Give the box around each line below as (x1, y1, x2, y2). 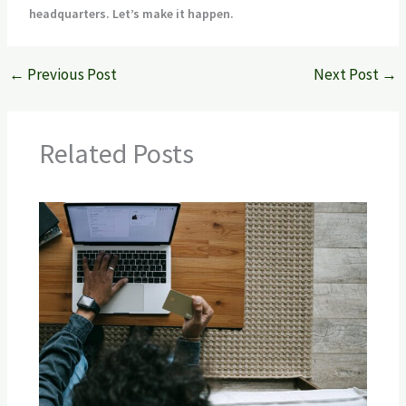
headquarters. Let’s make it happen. (28, 5, 234, 22)
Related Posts (38, 135, 194, 170)
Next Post (314, 63, 382, 84)
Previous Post (24, 63, 117, 84)
